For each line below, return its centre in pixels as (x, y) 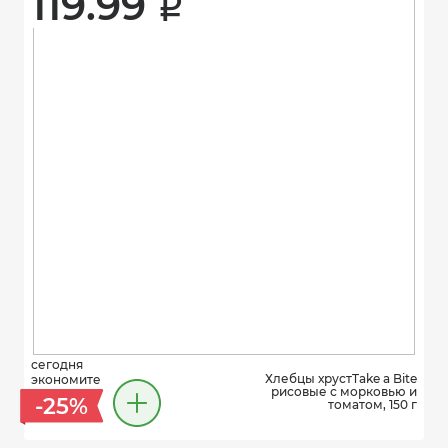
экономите (66, 379)
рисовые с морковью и (344, 391)
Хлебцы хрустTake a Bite (341, 378)
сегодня (57, 364)
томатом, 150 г (372, 404)
